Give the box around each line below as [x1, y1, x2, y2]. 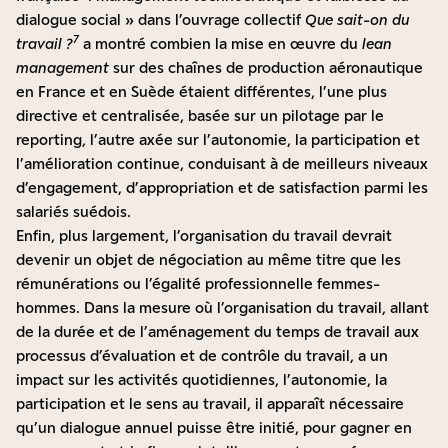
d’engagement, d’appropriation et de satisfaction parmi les [16, 179, 428, 197]
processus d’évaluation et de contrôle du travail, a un [16, 347, 388, 365]
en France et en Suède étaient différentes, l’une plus [16, 83, 387, 101]
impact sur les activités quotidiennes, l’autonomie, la [16, 371, 387, 389]
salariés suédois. [16, 203, 131, 221]
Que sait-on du [305, 11, 409, 29]
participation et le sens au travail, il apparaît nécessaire [16, 395, 404, 413]
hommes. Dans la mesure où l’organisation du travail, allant [16, 299, 429, 317]
